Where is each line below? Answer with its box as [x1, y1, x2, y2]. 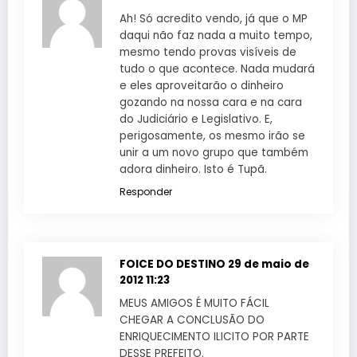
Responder [120, 184, 172, 198]
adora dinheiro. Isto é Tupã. [120, 161, 267, 177]
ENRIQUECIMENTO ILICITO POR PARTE [120, 328, 309, 344]
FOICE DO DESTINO [120, 256, 228, 272]
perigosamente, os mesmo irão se [120, 127, 305, 143]
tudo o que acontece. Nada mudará [120, 61, 315, 76]
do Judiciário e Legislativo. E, [120, 111, 273, 127]
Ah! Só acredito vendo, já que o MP [120, 10, 308, 26]
